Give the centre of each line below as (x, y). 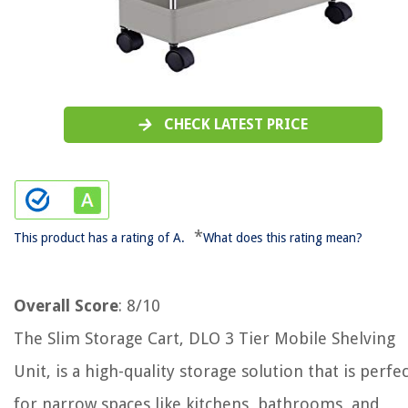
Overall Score (66, 306)
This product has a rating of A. (99, 238)
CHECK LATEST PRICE (236, 124)
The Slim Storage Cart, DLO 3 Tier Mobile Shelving (204, 338)
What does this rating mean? (283, 238)
